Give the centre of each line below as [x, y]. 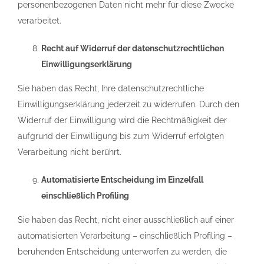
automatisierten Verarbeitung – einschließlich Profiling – [125, 236]
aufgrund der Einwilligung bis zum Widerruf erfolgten [121, 136]
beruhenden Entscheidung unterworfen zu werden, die [122, 252]
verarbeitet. [39, 21]
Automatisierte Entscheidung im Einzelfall [122, 180]
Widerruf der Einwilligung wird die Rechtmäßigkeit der [122, 120]
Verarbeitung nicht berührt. [70, 152]
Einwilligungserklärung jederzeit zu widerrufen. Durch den [128, 104]
